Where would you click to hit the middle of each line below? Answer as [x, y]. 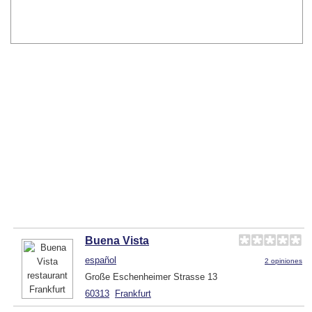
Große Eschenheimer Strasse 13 [151, 276]
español [101, 260]
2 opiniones [283, 260]
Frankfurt [133, 293]
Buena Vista [117, 240]
